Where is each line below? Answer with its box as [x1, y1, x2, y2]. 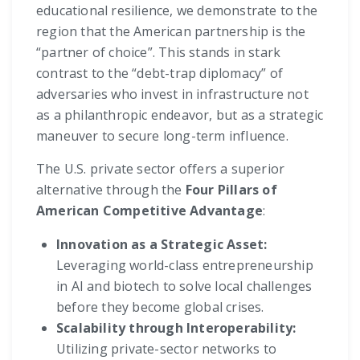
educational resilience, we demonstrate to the [36, 2, 318, 20]
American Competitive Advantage [36, 202, 263, 220]
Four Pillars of [185, 181, 277, 199]
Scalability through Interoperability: [56, 319, 297, 337]
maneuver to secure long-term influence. [36, 127, 288, 145]
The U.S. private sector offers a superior [36, 160, 285, 178]
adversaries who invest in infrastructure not [36, 85, 309, 104]
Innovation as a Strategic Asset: [56, 235, 268, 254]
